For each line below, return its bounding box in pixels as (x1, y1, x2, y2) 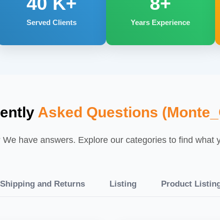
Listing (109, 179, 137, 189)
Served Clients (26, 18, 77, 27)
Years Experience (131, 18, 191, 27)
